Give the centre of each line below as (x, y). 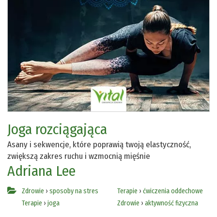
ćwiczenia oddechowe (173, 191)
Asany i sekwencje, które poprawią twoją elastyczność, (99, 144)
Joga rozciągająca (57, 129)
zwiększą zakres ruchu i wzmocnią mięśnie (79, 156)
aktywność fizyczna (171, 203)
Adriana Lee (41, 171)
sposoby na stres (74, 191)
